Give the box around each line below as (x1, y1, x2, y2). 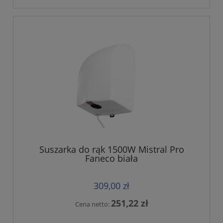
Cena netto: (75, 199, 111, 209)
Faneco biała (85, 152, 138, 164)
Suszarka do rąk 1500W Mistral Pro (39, 143, 184, 155)
